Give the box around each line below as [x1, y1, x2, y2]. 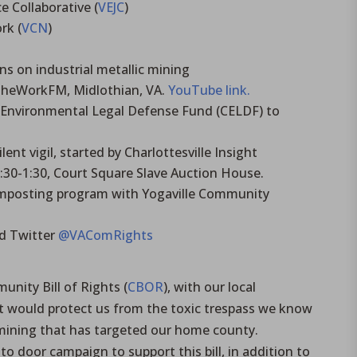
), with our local [163, 277, 257, 296]
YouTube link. [168, 80, 251, 99]
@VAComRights [58, 226, 154, 244]
